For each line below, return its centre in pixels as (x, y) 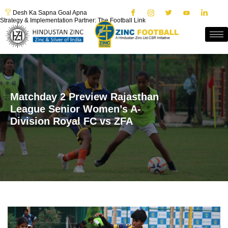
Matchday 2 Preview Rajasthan (84, 97)
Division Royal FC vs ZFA (72, 121)
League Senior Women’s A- (76, 109)
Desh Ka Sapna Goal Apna (50, 13)
